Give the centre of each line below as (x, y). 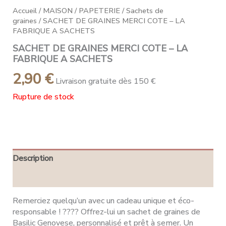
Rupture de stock (43, 97)
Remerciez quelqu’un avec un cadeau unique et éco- (103, 201)
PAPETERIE (99, 11)
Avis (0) (26, 178)
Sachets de (145, 11)
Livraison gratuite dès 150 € (106, 81)
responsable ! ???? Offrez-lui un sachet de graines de (106, 212)
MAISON (58, 11)
